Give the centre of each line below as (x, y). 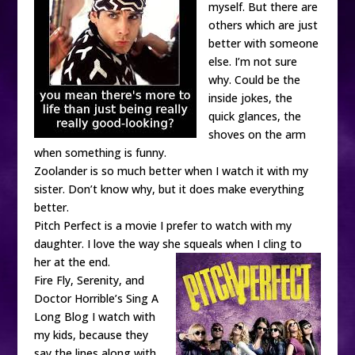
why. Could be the (254, 80)
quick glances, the (254, 116)
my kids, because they (91, 335)
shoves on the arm (257, 134)
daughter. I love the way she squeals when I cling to (168, 244)
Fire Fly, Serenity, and (89, 280)
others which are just (263, 25)
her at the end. (72, 262)
